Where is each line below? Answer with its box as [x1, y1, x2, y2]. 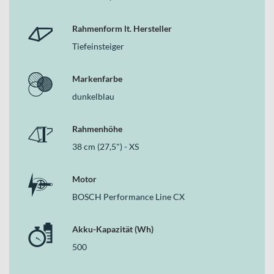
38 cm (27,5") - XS [72, 141, 139, 152]
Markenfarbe [72, 73, 122, 84]
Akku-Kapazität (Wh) [72, 223, 154, 234]
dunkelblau [72, 91, 114, 102]
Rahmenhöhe [72, 123, 122, 134]
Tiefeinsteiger [72, 40, 124, 51]
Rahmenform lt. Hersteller [72, 23, 172, 34]
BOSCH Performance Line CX [72, 191, 185, 202]
